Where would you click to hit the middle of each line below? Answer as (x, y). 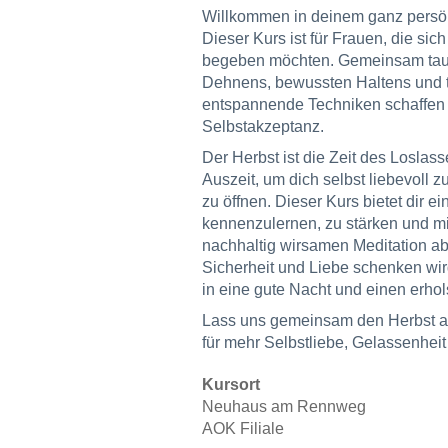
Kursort (231, 384)
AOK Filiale (243, 428)
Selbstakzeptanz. (263, 126)
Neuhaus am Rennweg (284, 406)
